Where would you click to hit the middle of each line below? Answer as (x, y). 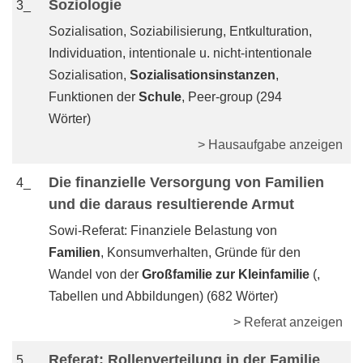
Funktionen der (94, 97)
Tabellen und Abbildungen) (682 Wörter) (163, 296)
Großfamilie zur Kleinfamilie (226, 274)
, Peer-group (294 (232, 97)
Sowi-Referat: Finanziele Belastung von (163, 231)
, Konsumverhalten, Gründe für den (201, 252)
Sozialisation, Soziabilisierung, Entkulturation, (180, 31)
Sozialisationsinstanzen (203, 75)
